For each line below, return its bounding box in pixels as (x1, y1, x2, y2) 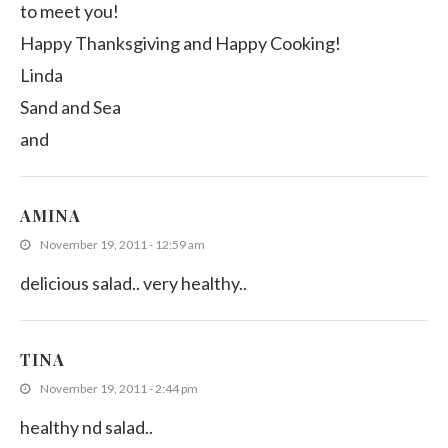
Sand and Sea (20, 96, 121, 119)
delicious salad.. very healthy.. (20, 272, 247, 295)
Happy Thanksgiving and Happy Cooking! (20, 32, 341, 55)
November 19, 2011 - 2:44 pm (40, 381, 198, 397)
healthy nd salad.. (20, 416, 153, 439)
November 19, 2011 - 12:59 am (40, 237, 205, 253)
